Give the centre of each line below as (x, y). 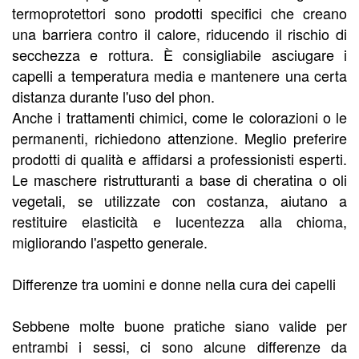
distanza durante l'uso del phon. (113, 97)
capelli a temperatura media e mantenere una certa (179, 76)
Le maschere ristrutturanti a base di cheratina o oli (179, 180)
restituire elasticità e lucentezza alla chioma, (179, 222)
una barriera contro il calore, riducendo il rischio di (179, 34)
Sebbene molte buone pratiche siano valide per (179, 326)
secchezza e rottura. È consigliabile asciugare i (179, 55)
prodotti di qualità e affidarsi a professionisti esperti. (179, 159)
